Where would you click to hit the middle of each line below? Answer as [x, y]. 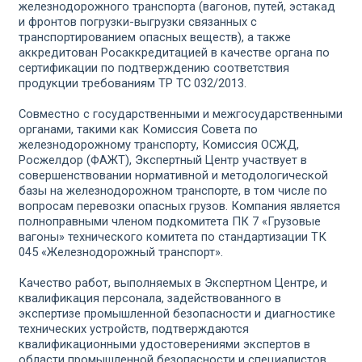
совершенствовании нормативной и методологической [173, 175]
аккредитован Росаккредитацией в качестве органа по [174, 53]
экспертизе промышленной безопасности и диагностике [177, 314]
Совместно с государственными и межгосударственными [181, 114]
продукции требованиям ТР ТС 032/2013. [133, 83]
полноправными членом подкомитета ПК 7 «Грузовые [170, 221]
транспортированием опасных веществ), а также [155, 37]
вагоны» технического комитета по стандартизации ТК [173, 237]
